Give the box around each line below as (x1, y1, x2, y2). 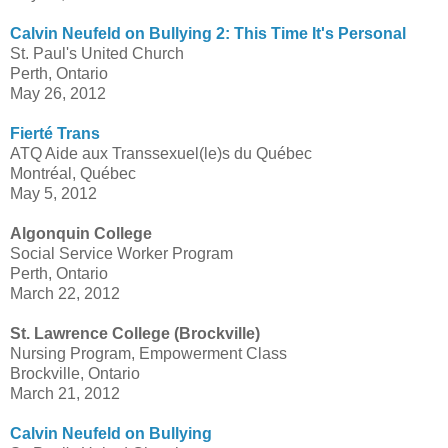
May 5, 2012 (10, 185, 97, 203)
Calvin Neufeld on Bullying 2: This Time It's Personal (10, 25, 406, 43)
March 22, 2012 (10, 285, 120, 303)
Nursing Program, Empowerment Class (10, 345, 287, 363)
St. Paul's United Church (10, 45, 184, 63)
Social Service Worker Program (10, 245, 233, 263)
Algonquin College (10, 225, 152, 243)
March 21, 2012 (10, 385, 120, 403)
